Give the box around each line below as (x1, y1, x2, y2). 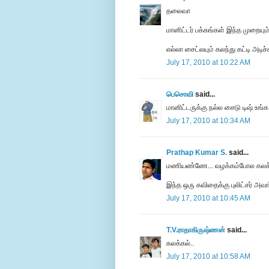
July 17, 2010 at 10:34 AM (166, 116, 250, 125)
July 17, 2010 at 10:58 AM (166, 252, 250, 261)
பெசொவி (166, 90, 193, 99)
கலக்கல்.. (166, 239, 194, 248)
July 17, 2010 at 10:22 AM (166, 58, 250, 67)
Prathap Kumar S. (166, 148, 227, 157)
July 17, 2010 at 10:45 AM (166, 194, 250, 203)
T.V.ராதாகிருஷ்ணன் (166, 226, 225, 235)
